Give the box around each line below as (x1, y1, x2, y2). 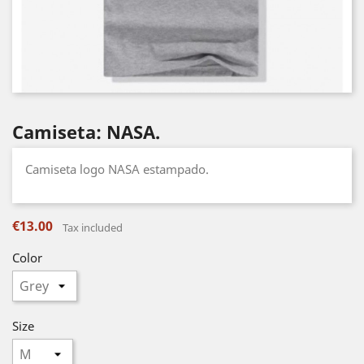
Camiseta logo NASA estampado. (25, 161, 209, 177)
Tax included (63, 220, 123, 235)
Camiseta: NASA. (12, 119, 160, 144)
